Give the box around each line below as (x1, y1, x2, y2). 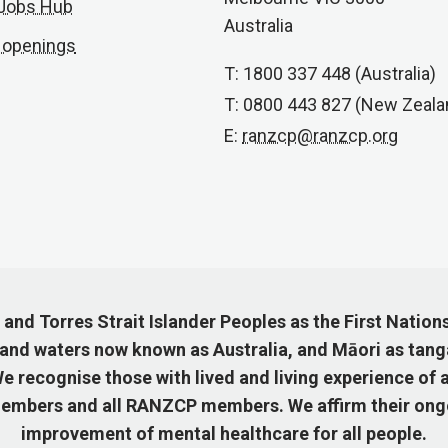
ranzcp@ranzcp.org (242, 125, 398, 147)
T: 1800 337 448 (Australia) (224, 63, 436, 85)
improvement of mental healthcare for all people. (21, 423, 427, 445)
